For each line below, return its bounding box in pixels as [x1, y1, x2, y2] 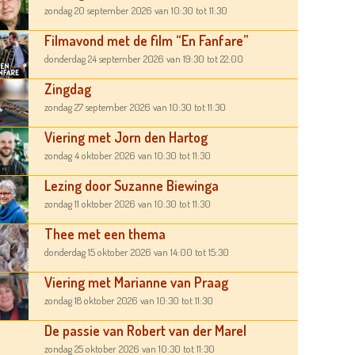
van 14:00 [151, 245, 193, 258]
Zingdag [44, 79, 92, 97]
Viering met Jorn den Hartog [44, 128, 208, 146]
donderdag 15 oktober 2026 [44, 245, 152, 258]
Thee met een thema [44, 224, 166, 242]
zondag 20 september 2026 [44, 3, 153, 17]
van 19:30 [164, 52, 205, 65]
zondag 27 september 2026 [44, 100, 151, 113]
